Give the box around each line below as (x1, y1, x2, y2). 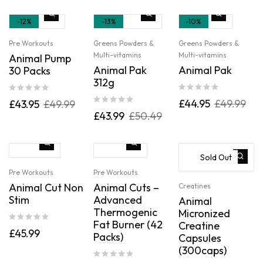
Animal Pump (9, 52, 71, 66)
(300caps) (178, 244, 227, 258)
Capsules (178, 231, 221, 245)
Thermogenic (93, 205, 158, 220)
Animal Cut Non (9, 181, 83, 195)
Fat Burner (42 (93, 218, 163, 232)
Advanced (93, 193, 143, 207)
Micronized (178, 207, 230, 221)
